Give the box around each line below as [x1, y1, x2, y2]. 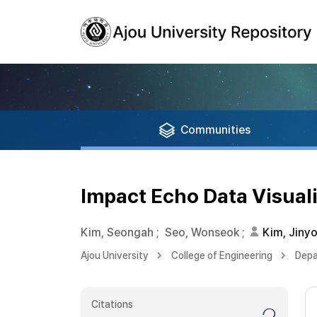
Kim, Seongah [81, 226, 154, 239]
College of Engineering [171, 250, 272, 261]
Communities [180, 123, 250, 137]
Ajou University [81, 250, 149, 261]
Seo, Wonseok [165, 226, 239, 239]
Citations [91, 299, 133, 310]
